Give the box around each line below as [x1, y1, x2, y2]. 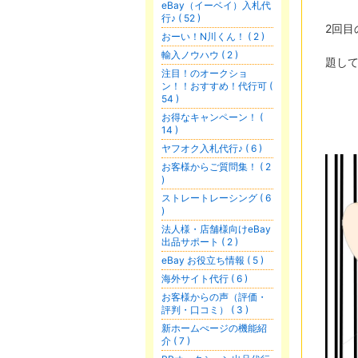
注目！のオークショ [161, 67, 248, 79]
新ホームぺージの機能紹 [161, 322, 267, 334]
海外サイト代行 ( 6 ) [161, 272, 248, 284]
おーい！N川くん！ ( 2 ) [161, 30, 265, 42]
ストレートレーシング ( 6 [161, 192, 271, 204]
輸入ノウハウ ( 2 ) [161, 49, 238, 61]
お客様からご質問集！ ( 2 [161, 161, 271, 173]
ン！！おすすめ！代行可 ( [161, 80, 272, 92]
